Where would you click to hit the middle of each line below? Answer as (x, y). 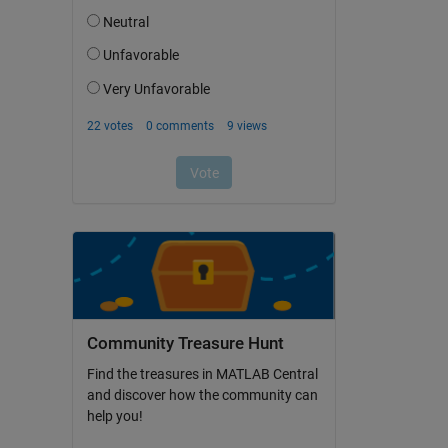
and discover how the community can (202, 395)
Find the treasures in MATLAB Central (202, 374)
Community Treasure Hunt (185, 343)
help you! (114, 416)
